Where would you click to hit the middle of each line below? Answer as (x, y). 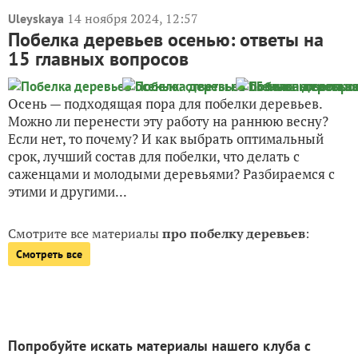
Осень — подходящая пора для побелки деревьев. (165, 104)
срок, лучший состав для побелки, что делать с (154, 157)
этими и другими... (68, 192)
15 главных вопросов (98, 59)
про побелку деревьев (234, 234)
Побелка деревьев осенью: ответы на (166, 40)
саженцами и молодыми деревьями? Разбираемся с (171, 174)
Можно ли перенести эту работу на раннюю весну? (168, 121)
